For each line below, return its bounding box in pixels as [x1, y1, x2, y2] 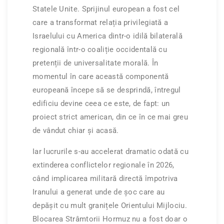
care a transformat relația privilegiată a [32, 17, 168, 27]
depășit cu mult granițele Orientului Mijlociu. [32, 200, 187, 210]
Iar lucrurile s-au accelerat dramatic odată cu [32, 146, 188, 156]
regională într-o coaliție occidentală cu [32, 44, 167, 54]
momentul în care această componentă [32, 71, 169, 81]
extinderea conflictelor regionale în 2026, [32, 160, 174, 169]
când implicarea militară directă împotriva [32, 173, 178, 183]
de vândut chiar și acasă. [32, 125, 119, 135]
